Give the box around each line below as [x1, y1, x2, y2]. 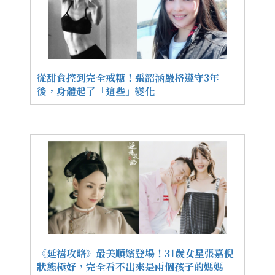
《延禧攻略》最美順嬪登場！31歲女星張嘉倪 [37, 246, 234, 261]
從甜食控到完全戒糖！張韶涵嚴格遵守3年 [37, 71, 219, 85]
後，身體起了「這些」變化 [37, 84, 155, 99]
